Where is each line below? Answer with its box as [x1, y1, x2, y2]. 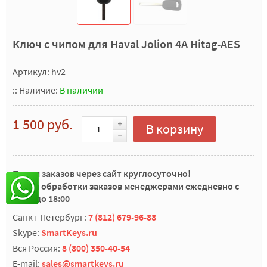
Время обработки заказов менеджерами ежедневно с [13, 180, 239, 192]
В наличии [60, 84, 103, 96]
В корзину [146, 120, 203, 137]
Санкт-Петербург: [13, 211, 88, 223]
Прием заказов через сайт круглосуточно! [13, 167, 191, 179]
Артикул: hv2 [13, 66, 66, 77]
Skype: [13, 226, 41, 238]
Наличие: [19, 84, 60, 96]
